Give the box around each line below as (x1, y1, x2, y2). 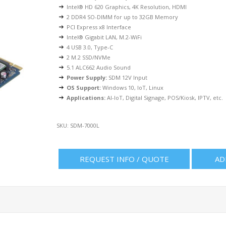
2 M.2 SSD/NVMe (67, 53, 111, 61)
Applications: (67, 94, 106, 101)
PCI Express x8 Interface (67, 23, 132, 31)
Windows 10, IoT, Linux (101, 84, 164, 91)
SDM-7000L (70, 122, 100, 129)
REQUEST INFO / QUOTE (79, 154, 169, 164)
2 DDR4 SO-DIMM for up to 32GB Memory (67, 13, 179, 21)
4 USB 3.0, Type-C (67, 43, 114, 51)
